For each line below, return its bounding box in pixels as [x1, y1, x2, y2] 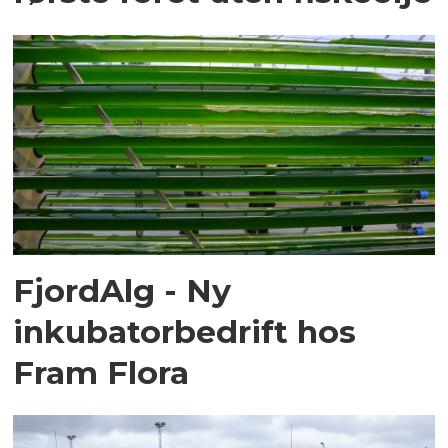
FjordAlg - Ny [13, 270, 232, 310]
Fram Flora [13, 352, 190, 392]
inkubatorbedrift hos [13, 311, 357, 351]
